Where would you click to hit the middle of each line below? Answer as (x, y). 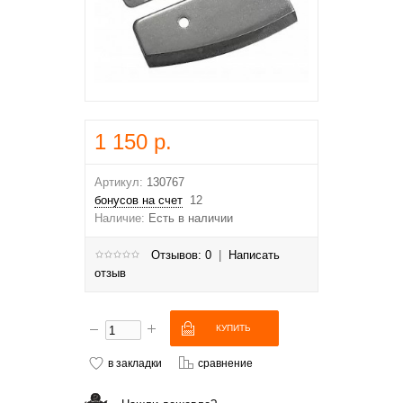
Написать (254, 255)
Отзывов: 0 (181, 255)
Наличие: (120, 218)
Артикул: (119, 182)
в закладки (135, 363)
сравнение (225, 363)
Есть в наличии (189, 218)
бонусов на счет (139, 200)
